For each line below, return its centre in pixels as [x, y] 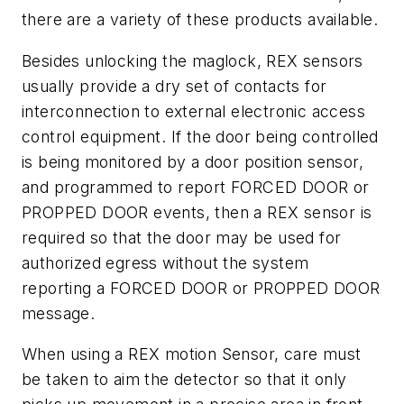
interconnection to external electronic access [193, 111]
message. [59, 313]
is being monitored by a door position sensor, [193, 161]
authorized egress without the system [165, 262]
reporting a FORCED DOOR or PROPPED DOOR [201, 288]
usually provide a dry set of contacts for [174, 86]
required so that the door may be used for [182, 237]
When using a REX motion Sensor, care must [192, 354]
